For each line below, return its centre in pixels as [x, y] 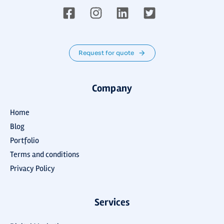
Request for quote [106, 53]
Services [112, 202]
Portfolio [24, 141]
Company [112, 88]
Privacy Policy [32, 169]
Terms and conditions [45, 155]
